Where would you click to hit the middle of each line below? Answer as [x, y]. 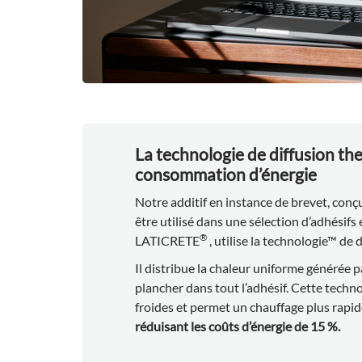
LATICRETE [167, 240]
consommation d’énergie [226, 174]
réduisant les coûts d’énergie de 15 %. [238, 326]
